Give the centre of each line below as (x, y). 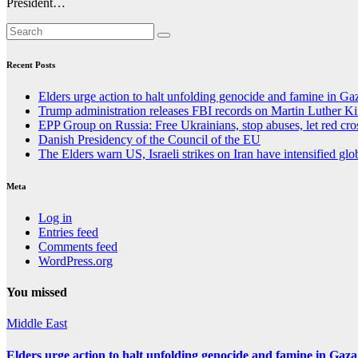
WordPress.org (76, 261)
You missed (37, 292)
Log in (55, 217)
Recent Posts (31, 64)
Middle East (37, 324)
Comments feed (78, 246)
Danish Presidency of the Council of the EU (149, 139)
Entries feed (68, 232)
